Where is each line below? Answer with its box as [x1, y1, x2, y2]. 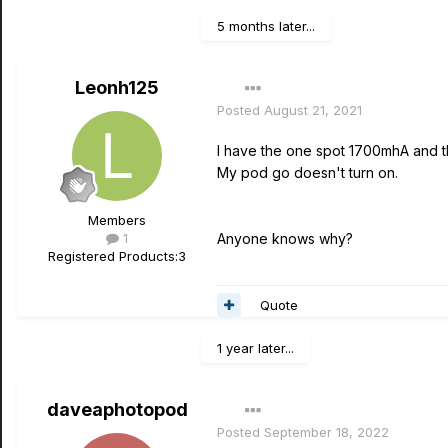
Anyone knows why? [217, 230, 357, 247]
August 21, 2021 [264, 102, 362, 118]
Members [88, 212, 146, 228]
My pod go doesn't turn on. [217, 164, 402, 181]
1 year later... [217, 340, 294, 356]
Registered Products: [48, 248, 178, 264]
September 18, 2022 [264, 424, 389, 440]
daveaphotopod [46, 399, 188, 420]
